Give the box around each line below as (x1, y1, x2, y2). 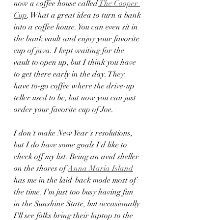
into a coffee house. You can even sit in (14, 22, 140, 32)
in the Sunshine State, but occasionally (14, 199, 142, 209)
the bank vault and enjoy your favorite (14, 34, 141, 44)
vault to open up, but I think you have (14, 57, 138, 68)
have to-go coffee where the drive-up (14, 81, 137, 91)
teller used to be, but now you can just (14, 93, 138, 103)
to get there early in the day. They (14, 69, 126, 80)
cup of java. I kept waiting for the (14, 46, 126, 56)
